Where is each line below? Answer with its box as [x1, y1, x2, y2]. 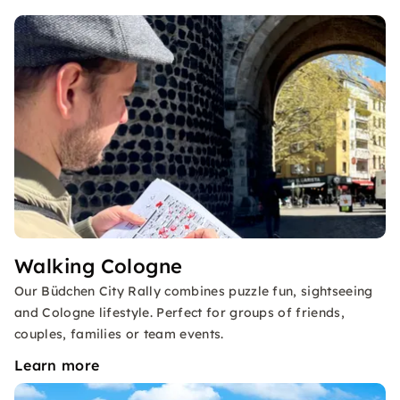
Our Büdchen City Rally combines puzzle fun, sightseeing [14, 283, 373, 299]
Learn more [14, 356, 100, 374]
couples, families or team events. [14, 326, 224, 342]
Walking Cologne [14, 254, 183, 279]
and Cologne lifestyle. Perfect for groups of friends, [14, 304, 345, 321]
